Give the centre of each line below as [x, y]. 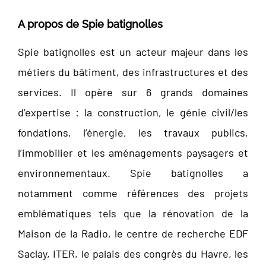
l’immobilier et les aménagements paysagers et [133, 153]
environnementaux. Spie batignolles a [133, 173]
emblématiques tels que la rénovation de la [133, 213]
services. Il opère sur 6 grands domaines [133, 92]
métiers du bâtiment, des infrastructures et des [133, 72]
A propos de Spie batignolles [90, 24]
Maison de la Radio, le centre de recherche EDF [133, 234]
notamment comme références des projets [133, 193]
